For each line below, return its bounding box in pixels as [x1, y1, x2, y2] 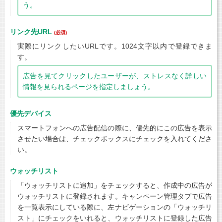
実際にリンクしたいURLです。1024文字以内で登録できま [17, 42, 212, 50]
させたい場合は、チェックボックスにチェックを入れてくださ [17, 134, 212, 143]
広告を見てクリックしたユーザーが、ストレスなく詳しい [23, 71, 207, 80]
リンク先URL [10, 27, 54, 36]
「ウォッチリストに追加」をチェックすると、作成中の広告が [17, 181, 212, 189]
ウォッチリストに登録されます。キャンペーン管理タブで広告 [17, 192, 212, 200]
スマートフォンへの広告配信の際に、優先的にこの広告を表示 [17, 123, 212, 132]
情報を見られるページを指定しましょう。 [23, 82, 155, 91]
